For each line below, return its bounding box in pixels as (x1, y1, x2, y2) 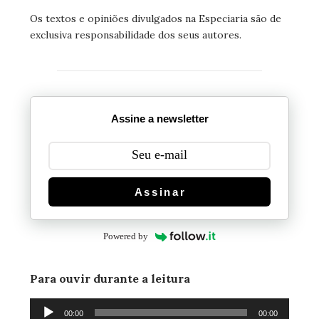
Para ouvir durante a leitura (30, 271, 190, 286)
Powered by (103, 231, 148, 242)
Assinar (134, 185, 187, 198)
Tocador (29, 299, 69, 313)
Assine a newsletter (110, 113, 209, 125)
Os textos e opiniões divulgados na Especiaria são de (30, 12, 281, 26)
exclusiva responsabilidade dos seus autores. (30, 28, 241, 42)
